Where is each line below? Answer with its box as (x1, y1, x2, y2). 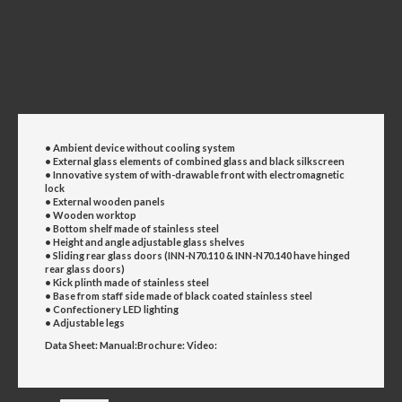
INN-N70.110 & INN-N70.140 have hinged (168, 249, 350, 262)
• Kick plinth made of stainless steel (45, 276, 209, 289)
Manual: (98, 339, 137, 352)
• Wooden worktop (45, 209, 136, 222)
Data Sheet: (45, 339, 98, 352)
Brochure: (137, 339, 187, 352)
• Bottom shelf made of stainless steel (45, 223, 219, 235)
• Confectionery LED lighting (45, 303, 179, 316)
